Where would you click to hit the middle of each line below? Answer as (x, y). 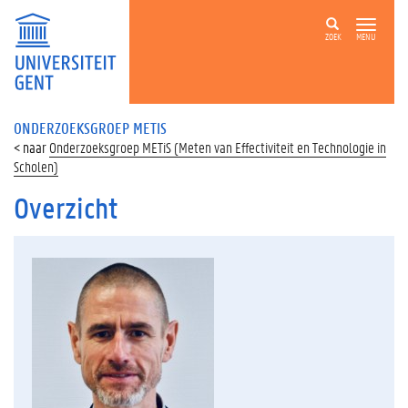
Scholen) (36, 166)
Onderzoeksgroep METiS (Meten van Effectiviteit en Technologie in (218, 147)
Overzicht (66, 208)
